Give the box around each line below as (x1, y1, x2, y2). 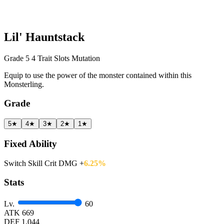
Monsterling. (4, 79, 44, 88)
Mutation (71, 53, 100, 62)
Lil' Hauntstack (4, 30, 84, 43)
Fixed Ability (4, 138, 57, 149)
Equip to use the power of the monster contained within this (4, 70, 191, 79)
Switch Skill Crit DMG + (4, 158, 84, 167)
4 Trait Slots (31, 53, 69, 62)
